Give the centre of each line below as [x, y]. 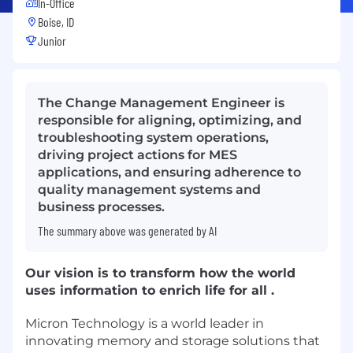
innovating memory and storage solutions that [173, 340]
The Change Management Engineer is [161, 102]
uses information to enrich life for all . [150, 290]
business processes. [101, 206]
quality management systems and [149, 189]
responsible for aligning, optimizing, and [170, 120]
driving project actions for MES [137, 154]
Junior [52, 40]
